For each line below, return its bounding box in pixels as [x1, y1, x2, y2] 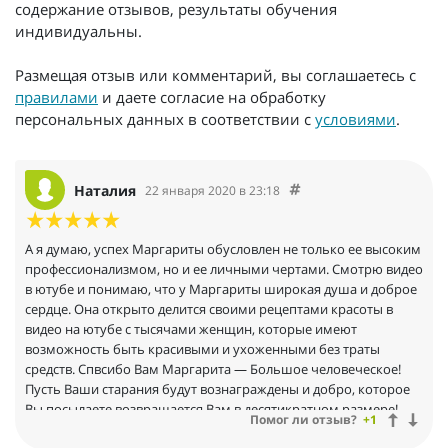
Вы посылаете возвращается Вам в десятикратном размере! [25, 400, 398, 419]
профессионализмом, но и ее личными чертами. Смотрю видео [25, 260, 423, 279]
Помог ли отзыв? [250, 411, 357, 429]
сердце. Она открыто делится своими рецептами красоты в [25, 300, 393, 319]
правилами [15, 87, 98, 108]
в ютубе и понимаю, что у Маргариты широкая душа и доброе [25, 280, 417, 299]
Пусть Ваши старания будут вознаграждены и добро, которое [25, 380, 410, 399]
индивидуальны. [15, 21, 142, 42]
